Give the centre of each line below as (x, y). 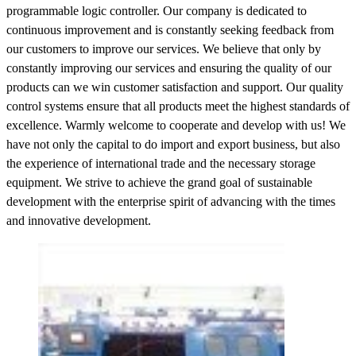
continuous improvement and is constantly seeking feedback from (170, 29)
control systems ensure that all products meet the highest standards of (178, 106)
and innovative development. (79, 220)
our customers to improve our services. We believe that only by (164, 48)
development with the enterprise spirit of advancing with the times (171, 201)
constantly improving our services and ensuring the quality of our (169, 68)
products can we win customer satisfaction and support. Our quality (175, 87)
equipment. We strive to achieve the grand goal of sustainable (159, 182)
